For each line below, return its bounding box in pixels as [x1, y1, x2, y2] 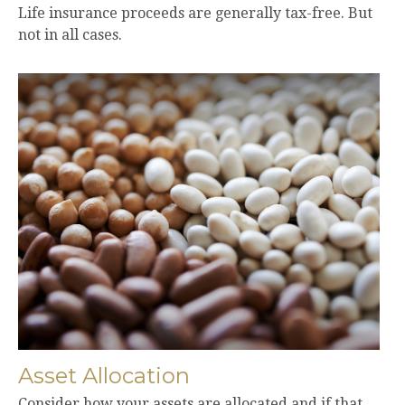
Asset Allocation [18, 362, 190, 389]
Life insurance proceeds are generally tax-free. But [18, 5, 372, 23]
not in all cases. [18, 26, 122, 44]
